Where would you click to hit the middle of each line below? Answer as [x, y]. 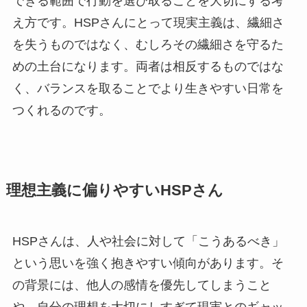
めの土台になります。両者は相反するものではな [148, 67]
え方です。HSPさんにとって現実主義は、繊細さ [148, 23]
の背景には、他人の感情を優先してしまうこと [142, 285]
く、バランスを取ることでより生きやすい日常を [148, 89]
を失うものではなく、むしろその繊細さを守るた [148, 45]
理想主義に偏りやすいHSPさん [114, 191]
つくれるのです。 [61, 111]
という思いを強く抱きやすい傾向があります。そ [148, 263]
